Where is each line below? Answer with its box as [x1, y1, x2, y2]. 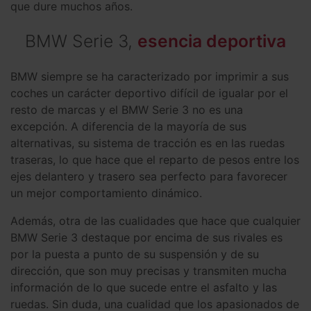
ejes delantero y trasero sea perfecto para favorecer [10, 169, 287, 183]
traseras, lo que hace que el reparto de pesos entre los [10, 152, 299, 167]
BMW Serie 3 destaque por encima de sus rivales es [10, 230, 283, 244]
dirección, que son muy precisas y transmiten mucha [10, 263, 287, 278]
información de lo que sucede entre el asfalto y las [10, 280, 277, 294]
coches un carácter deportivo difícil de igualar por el [10, 85, 288, 100]
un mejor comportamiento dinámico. [10, 185, 202, 200]
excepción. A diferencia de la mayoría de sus [10, 119, 246, 133]
